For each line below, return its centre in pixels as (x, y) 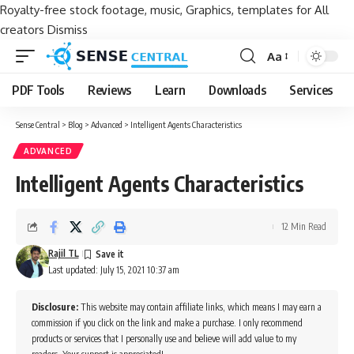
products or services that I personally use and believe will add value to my (164, 339)
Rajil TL (63, 253)
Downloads (237, 90)
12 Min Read (304, 226)
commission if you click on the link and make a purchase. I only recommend (167, 323)
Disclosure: (55, 307)
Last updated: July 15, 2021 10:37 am (113, 270)
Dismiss (68, 30)
